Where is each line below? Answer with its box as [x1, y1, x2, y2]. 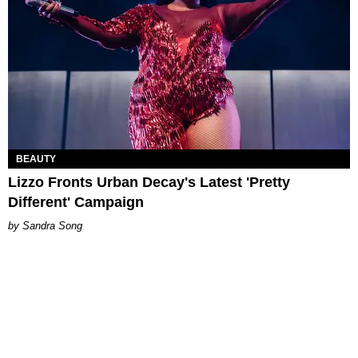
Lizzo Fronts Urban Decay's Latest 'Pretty [8, 173, 290, 190]
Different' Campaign [8, 193, 144, 210]
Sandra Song [22, 219, 82, 232]
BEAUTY [16, 153, 56, 165]
